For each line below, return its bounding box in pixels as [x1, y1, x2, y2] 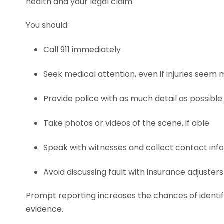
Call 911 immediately [43, 44, 121, 55]
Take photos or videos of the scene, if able [43, 117, 209, 129]
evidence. [26, 203, 63, 215]
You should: [26, 19, 69, 31]
